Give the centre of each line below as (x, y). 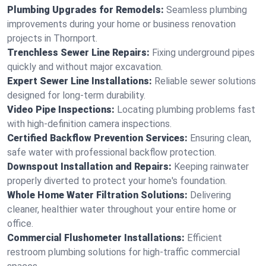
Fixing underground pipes (203, 53)
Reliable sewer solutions (205, 81)
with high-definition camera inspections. (89, 124)
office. (20, 224)
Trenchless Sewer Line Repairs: (78, 53)
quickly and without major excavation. (85, 67)
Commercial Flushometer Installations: (96, 238)
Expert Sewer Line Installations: (80, 81)
